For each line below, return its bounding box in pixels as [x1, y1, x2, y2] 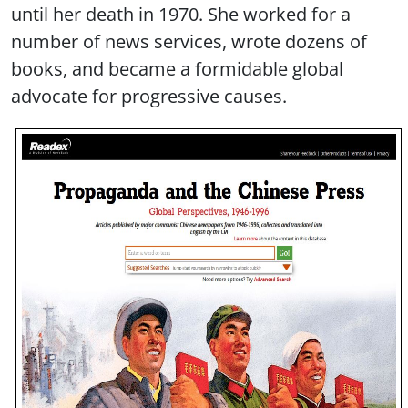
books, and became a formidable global [11, 56, 343, 82]
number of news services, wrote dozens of [11, 28, 367, 55]
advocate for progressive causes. [11, 83, 287, 109]
